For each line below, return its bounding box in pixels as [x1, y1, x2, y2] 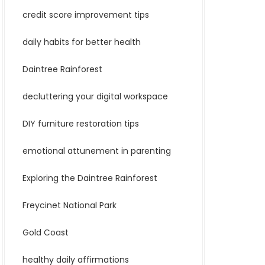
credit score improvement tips [22, 9, 149, 21]
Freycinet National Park [22, 199, 117, 211]
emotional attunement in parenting [22, 145, 171, 157]
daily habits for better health [22, 36, 141, 48]
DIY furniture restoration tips [22, 118, 139, 130]
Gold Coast [22, 227, 69, 238]
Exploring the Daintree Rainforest [22, 172, 157, 184]
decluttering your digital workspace [22, 91, 168, 102]
